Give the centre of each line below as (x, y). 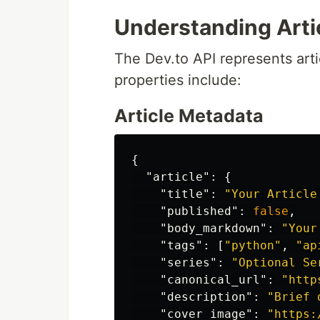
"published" (199, 211)
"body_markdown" (214, 228)
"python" (253, 245)
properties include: (178, 80)
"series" (189, 262)
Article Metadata (189, 116)
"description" (206, 297)
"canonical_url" (214, 280)
